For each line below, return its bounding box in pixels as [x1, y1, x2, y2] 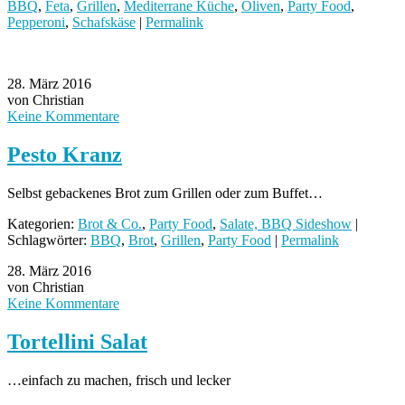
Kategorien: [7, 216, 78, 232]
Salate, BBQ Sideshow [220, 216, 352, 232]
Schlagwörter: [7, 232, 90, 249]
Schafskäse [72, 14, 136, 31]
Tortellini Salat [7, 329, 147, 353]
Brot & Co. [78, 216, 142, 232]
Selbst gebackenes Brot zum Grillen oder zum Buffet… [7, 185, 323, 202]
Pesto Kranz [7, 143, 122, 167]
